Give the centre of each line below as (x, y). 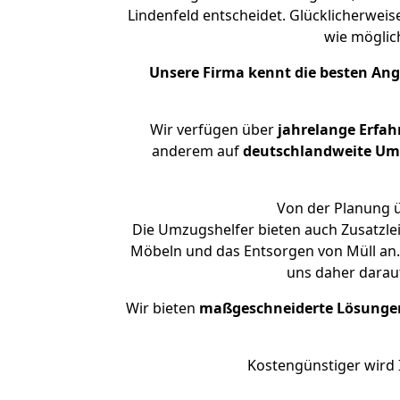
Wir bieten (162, 308)
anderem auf (197, 151)
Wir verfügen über (212, 129)
